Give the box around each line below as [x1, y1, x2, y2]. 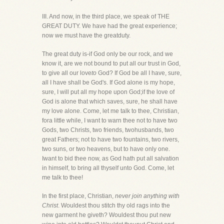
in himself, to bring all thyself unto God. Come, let [42, 164, 174, 171]
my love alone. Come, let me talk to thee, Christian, [42, 107, 179, 114]
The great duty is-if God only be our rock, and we [42, 50, 173, 57]
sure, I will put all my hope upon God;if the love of [42, 88, 174, 95]
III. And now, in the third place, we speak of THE [42, 13, 169, 20]
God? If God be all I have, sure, [96, 69, 181, 76]
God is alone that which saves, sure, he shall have [42, 98, 177, 105]
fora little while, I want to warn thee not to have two [42, 117, 177, 124]
